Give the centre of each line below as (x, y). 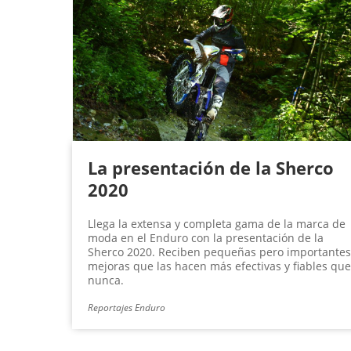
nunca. (106, 280)
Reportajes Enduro (127, 308)
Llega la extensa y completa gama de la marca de (217, 224)
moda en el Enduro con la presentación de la (206, 238)
